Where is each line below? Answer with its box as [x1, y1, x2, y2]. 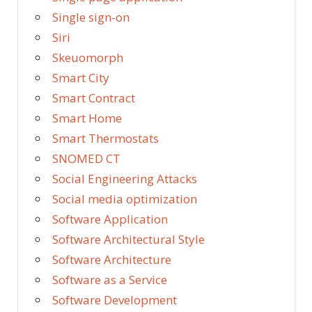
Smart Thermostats [52, 130, 159, 146]
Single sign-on [52, 8, 130, 25]
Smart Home [52, 109, 122, 126]
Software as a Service [52, 271, 167, 288]
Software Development [52, 291, 177, 308]
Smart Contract [52, 89, 135, 106]
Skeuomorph [52, 49, 123, 65]
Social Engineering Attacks [52, 170, 197, 187]
